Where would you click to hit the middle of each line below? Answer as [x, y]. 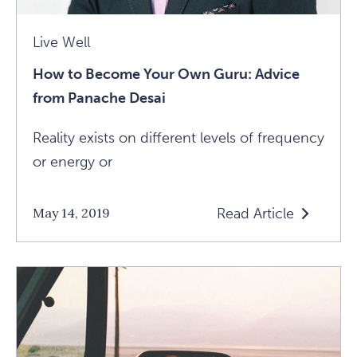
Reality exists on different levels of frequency [178, 137]
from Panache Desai [99, 98]
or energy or [73, 161]
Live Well [61, 42]
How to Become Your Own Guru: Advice [166, 74]
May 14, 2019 [71, 213]
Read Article [255, 213]
